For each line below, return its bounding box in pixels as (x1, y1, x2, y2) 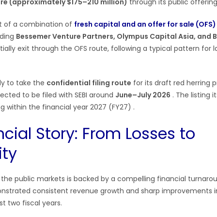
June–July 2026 (115, 90, 170, 100)
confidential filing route (46, 78, 131, 88)
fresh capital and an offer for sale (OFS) (74, 19, 216, 29)
